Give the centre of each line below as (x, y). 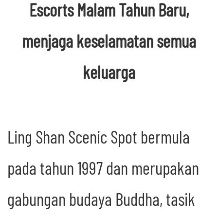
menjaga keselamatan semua (109, 41)
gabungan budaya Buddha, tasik (101, 199)
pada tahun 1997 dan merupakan (103, 168)
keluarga (109, 72)
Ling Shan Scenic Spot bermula (99, 137)
